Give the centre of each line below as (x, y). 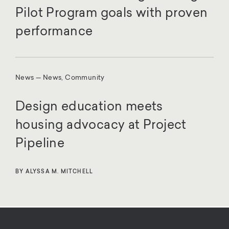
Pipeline (40, 144)
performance (54, 32)
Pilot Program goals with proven (112, 14)
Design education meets (89, 107)
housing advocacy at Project (101, 125)
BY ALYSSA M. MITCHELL (54, 172)
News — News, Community (60, 78)
